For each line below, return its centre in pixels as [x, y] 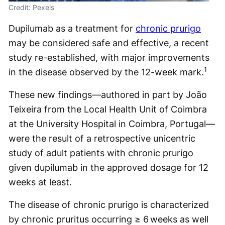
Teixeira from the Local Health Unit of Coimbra [108, 109]
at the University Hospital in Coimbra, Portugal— [112, 124]
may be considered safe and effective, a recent [109, 43]
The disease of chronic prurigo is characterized [109, 205]
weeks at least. [40, 182]
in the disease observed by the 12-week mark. [106, 72]
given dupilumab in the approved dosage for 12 [109, 167]
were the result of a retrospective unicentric [102, 138]
